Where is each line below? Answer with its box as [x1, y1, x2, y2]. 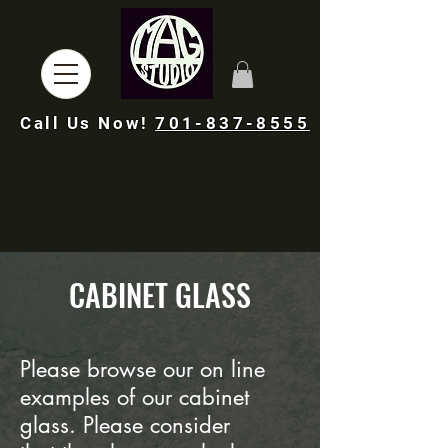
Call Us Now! [20, 113, 156, 134]
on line [200, 355, 265, 384]
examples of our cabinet [20, 383, 249, 412]
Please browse [20, 355, 163, 384]
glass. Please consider [20, 411, 230, 440]
